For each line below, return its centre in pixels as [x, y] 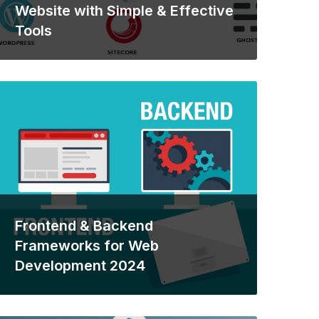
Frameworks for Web [87, 246]
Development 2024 [80, 266]
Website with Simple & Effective [124, 11]
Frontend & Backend [84, 226]
